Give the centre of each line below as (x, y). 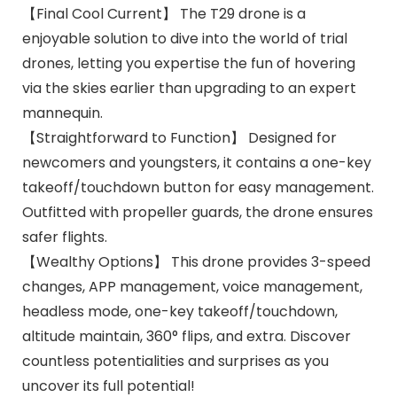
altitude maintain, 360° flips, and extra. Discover (186, 336)
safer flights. (64, 237)
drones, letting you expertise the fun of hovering (188, 63)
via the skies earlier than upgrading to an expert (189, 88)
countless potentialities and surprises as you (175, 361)
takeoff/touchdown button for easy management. (198, 187)
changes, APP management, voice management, (192, 286)
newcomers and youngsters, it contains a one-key (196, 162)
